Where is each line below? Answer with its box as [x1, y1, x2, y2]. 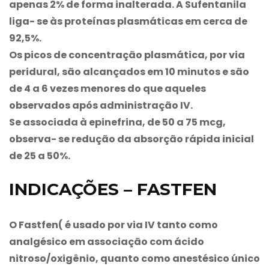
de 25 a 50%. [9, 148, 70, 163]
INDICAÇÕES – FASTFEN [9, 178, 217, 199]
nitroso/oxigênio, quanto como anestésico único [9, 251, 260, 265]
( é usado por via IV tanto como [58, 217, 218, 232]
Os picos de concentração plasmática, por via [9, 47, 245, 62]
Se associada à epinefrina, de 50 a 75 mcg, [9, 115, 226, 129]
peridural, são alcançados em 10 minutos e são [9, 64, 249, 79]
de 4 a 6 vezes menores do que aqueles [9, 81, 206, 95]
